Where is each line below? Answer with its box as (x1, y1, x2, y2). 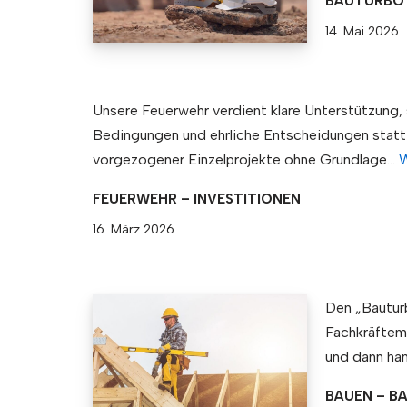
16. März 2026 (93, 220, 174, 237)
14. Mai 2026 (325, 22, 400, 39)
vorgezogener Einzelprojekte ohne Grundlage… (93, 150, 399, 168)
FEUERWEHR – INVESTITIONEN (93, 190, 301, 207)
